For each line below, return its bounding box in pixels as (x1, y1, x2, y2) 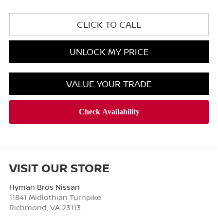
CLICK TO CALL (77, 18, 141, 30)
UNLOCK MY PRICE (69, 45, 149, 57)
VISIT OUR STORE (9, 159, 109, 176)
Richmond (9, 202, 47, 212)
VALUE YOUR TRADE (66, 77, 152, 90)
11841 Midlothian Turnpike (9, 192, 101, 202)
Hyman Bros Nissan (9, 182, 80, 192)
